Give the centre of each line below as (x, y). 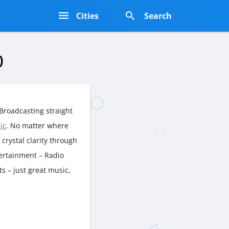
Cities (87, 16)
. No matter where (37, 125)
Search (158, 16)
